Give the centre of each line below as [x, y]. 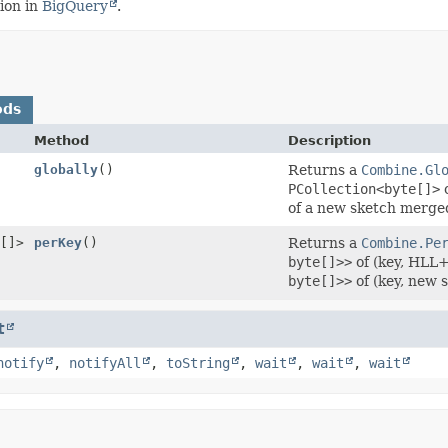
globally [66, 169]
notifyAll [105, 362]
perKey [58, 242]
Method [61, 140]
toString [198, 362]
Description [330, 140]
